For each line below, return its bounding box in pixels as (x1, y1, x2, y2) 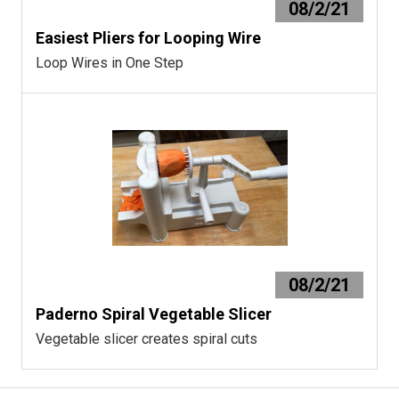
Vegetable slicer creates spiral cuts (36, 330, 257, 347)
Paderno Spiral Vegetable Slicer (36, 304, 272, 323)
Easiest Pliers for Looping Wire (36, 28, 261, 47)
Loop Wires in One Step (36, 53, 183, 71)
